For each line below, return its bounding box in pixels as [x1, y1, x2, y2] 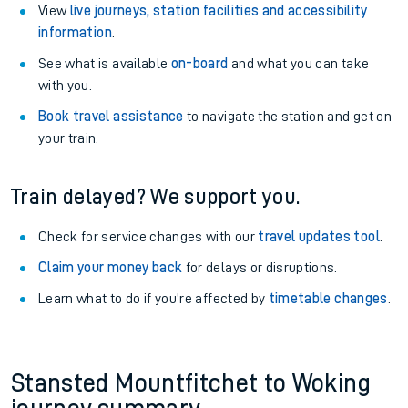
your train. [38, 131, 99, 146]
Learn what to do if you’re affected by [38, 291, 269, 306]
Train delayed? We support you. [11, 186, 301, 208]
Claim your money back [38, 260, 183, 275]
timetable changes [268, 291, 388, 306]
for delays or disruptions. [182, 260, 338, 275]
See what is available [38, 56, 171, 71]
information [38, 25, 112, 40]
